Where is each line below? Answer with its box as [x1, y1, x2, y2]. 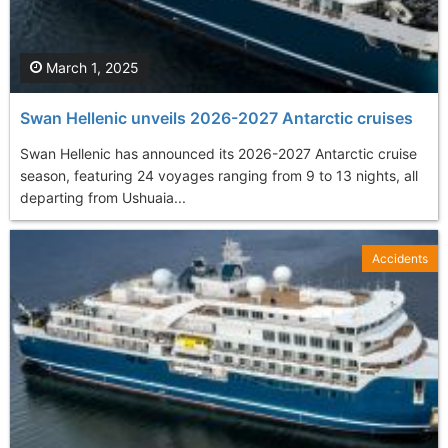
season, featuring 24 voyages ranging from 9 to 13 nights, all [20, 166, 418, 184]
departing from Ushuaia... [20, 188, 186, 206]
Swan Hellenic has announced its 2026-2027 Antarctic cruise [20, 144, 417, 162]
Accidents [372, 250, 428, 266]
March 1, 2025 [42, 58, 139, 76]
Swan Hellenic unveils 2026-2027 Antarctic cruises [20, 107, 413, 128]
